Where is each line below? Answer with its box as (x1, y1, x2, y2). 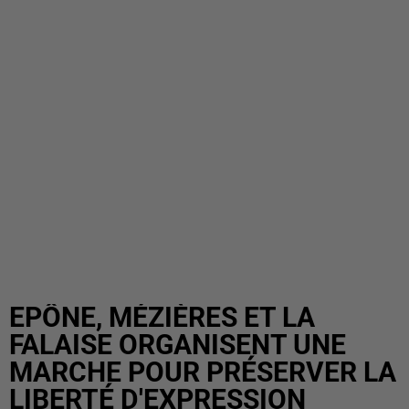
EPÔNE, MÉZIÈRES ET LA (9, 301, 315, 333)
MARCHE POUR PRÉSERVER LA (9, 356, 396, 388)
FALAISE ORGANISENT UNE (9, 329, 346, 361)
